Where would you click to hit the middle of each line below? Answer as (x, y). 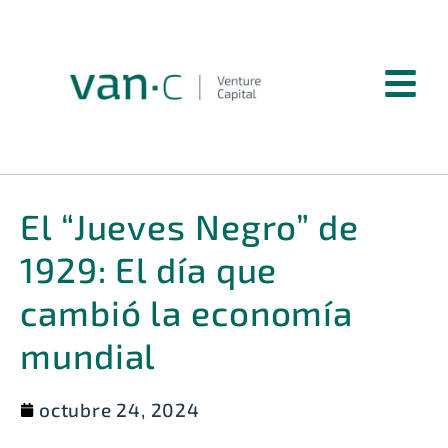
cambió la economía (187, 311)
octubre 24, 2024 (119, 409)
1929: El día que (149, 268)
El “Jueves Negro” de (189, 225)
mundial (88, 354)
